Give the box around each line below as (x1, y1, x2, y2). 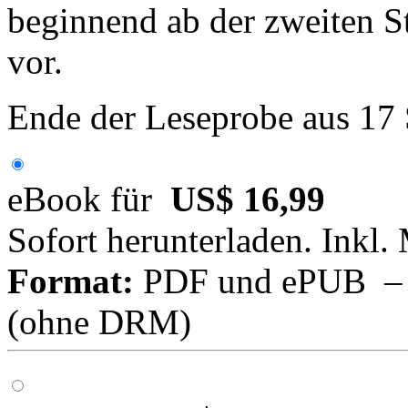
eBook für (7, 178, 170, 219)
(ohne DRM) (7, 301, 191, 342)
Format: (7, 260, 134, 301)
